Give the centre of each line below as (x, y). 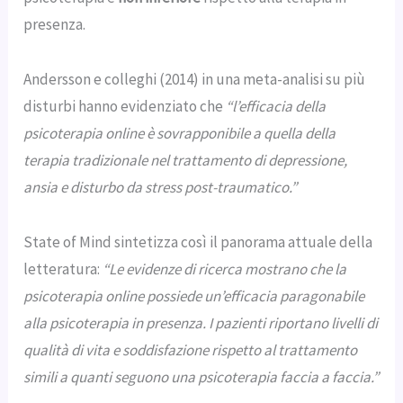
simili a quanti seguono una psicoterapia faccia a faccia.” (201, 376)
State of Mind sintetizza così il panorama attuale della (198, 242)
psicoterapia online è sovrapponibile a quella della (180, 134)
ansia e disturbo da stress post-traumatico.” (161, 188)
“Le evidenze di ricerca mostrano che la (225, 269)
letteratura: (63, 269)
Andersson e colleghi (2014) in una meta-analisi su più (195, 80)
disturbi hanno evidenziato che (125, 107)
